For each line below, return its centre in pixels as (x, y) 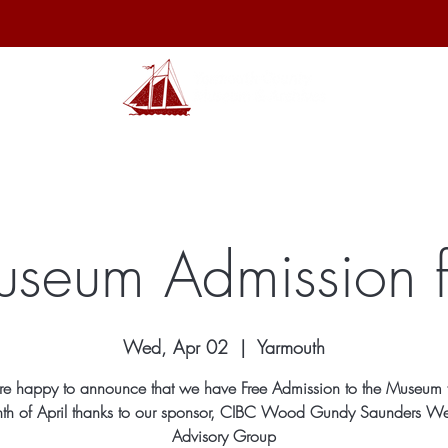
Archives (97, 143)
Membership (277, 143)
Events (375, 143)
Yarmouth (291, 347)
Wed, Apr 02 (175, 347)
